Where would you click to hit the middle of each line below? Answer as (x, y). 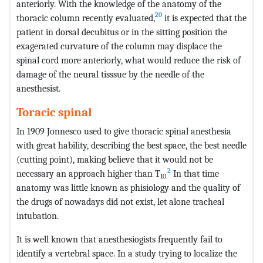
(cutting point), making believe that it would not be (115, 159)
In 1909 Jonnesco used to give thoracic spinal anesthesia (124, 131)
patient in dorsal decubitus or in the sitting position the (122, 32)
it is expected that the (204, 18)
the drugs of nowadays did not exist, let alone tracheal (120, 201)
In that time (195, 173)
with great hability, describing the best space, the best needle (131, 145)
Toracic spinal (54, 112)
